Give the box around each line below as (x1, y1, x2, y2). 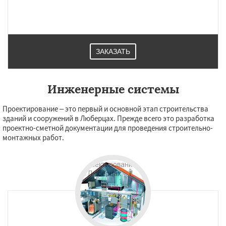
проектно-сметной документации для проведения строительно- (3, 123, 213, 133)
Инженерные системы (47, 82, 179, 96)
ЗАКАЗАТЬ (96, 47, 130, 55)
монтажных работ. (3, 133, 64, 142)
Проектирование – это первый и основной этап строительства (3, 104, 208, 114)
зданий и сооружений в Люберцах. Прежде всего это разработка (3, 114, 214, 123)
